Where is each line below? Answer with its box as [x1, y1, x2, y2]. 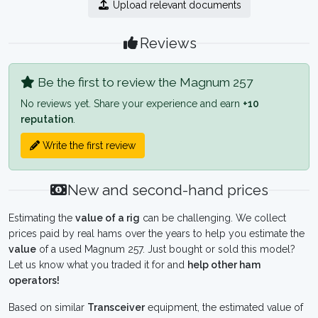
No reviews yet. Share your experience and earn [21, 98, 243, 109]
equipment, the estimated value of [145, 302, 303, 313]
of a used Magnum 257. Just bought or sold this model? [36, 243, 295, 255]
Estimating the [9, 212, 75, 224]
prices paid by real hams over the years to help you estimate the [9, 228, 305, 239]
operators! [9, 275, 60, 286]
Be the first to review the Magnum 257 [35, 75, 253, 89]
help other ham [187, 259, 261, 270]
